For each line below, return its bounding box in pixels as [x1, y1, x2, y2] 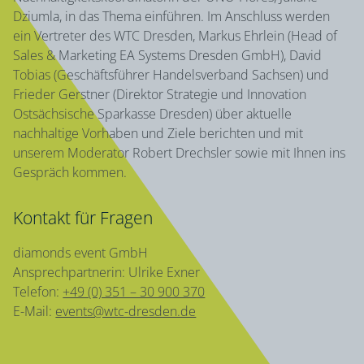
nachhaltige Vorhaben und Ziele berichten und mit [13, 124, 304, 143]
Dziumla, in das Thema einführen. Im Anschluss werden [13, 7, 331, 26]
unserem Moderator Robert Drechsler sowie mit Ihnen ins [13, 144, 346, 162]
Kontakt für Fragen [13, 205, 154, 229]
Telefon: [13, 283, 63, 301]
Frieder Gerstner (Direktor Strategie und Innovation [13, 85, 307, 104]
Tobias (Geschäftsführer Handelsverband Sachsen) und [13, 66, 330, 84]
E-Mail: [13, 302, 56, 321]
